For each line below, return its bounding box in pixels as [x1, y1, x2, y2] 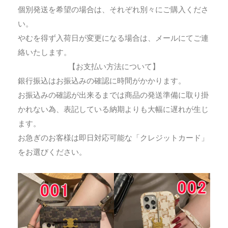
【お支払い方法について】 [68, 61, 160, 72]
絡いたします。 [18, 47, 71, 58]
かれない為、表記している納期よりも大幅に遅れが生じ [18, 104, 209, 115]
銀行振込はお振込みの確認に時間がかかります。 [18, 75, 186, 86]
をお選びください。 [18, 147, 87, 157]
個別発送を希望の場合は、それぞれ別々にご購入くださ [18, 4, 209, 15]
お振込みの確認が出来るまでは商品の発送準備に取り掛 [18, 90, 209, 100]
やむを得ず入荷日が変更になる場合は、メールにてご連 [18, 33, 209, 43]
